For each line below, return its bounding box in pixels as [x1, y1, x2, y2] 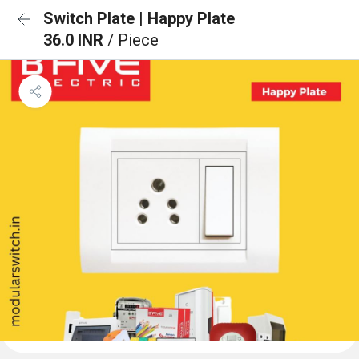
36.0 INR [43, 30, 107, 50]
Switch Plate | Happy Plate [43, 9, 235, 28]
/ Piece [107, 30, 159, 50]
